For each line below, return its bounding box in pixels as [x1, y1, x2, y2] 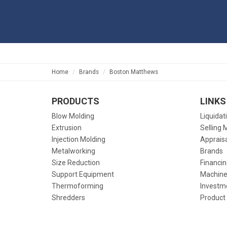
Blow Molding [52, 112, 94, 120]
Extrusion [52, 124, 82, 132]
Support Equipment [52, 170, 114, 178]
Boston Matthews [109, 68, 158, 75]
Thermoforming [52, 182, 103, 190]
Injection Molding [52, 135, 105, 143]
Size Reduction [52, 159, 100, 167]
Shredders [52, 194, 85, 202]
